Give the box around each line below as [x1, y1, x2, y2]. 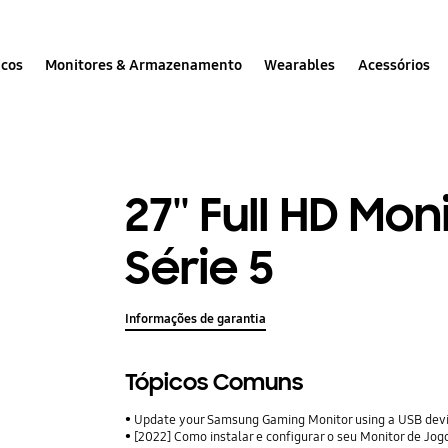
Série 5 [125, 238, 274, 298]
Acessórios [357, 55, 430, 74]
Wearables [264, 55, 336, 74]
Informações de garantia [125, 311, 267, 328]
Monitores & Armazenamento [45, 55, 243, 74]
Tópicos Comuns [125, 368, 304, 398]
